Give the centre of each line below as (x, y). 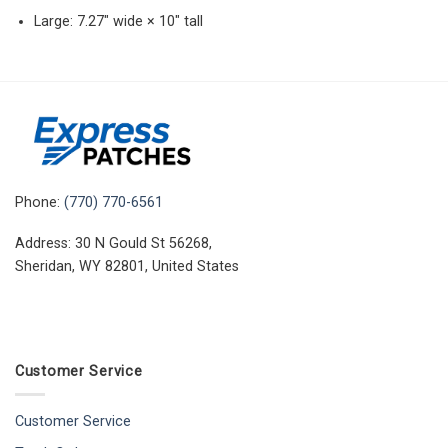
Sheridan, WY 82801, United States (127, 267)
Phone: (39, 202)
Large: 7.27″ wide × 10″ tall (118, 21)
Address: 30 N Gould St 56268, (113, 244)
